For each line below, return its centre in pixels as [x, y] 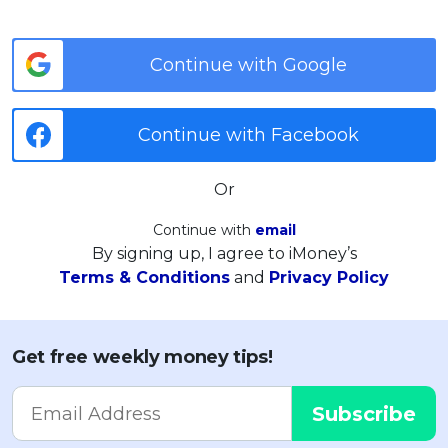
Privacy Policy [329, 277]
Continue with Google [249, 64]
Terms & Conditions [144, 277]
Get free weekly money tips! [142, 356]
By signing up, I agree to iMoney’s [224, 253]
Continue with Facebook [249, 134]
